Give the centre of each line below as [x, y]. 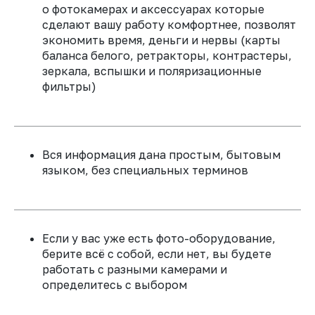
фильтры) [69, 86]
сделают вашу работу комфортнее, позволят [169, 25]
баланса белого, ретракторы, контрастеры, [167, 56]
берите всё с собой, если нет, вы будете [157, 254]
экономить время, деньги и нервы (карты [161, 40]
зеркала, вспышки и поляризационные [152, 71]
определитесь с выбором [115, 285]
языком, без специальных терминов [145, 170]
